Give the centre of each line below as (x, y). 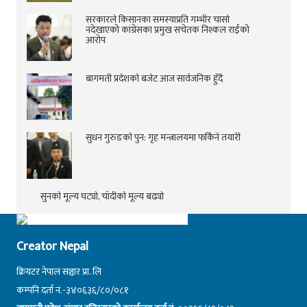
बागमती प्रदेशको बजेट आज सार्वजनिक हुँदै (154, 78)
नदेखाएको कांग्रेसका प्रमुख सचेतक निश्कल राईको (168, 29)
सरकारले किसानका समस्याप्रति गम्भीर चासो (158, 19)
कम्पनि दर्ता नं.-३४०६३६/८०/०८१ (73, 290)
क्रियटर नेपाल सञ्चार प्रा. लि (59, 271)
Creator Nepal (52, 246)
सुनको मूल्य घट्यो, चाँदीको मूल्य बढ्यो (102, 196)
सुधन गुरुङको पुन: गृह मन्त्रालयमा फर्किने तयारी (163, 137)
